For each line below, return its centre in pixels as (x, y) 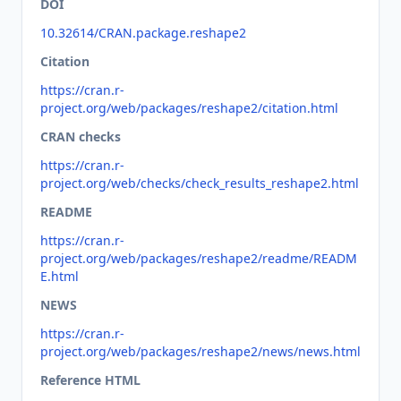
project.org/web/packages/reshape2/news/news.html (200, 351)
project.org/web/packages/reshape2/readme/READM (199, 258)
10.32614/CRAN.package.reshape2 (143, 33)
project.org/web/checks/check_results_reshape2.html (200, 183)
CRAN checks (81, 137)
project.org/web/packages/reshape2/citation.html (189, 108)
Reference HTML (90, 380)
